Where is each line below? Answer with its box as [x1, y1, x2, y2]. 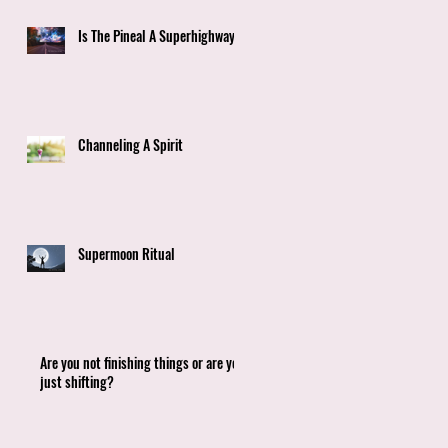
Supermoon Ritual [78, 242, 175, 264]
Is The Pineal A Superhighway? [78, 24, 242, 46]
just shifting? [40, 370, 114, 392]
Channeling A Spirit [78, 133, 183, 155]
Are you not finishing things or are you [40, 351, 245, 373]
